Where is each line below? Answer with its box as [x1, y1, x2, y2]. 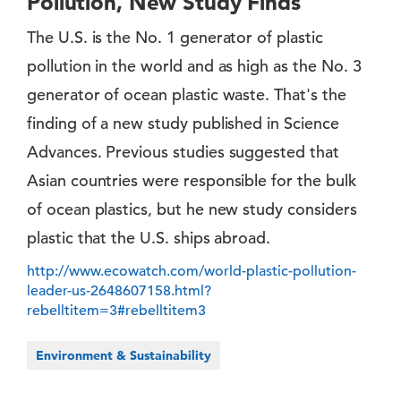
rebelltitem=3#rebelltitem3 [27, 302, 206, 320]
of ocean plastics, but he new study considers [27, 199, 357, 219]
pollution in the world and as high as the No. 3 [27, 55, 362, 76]
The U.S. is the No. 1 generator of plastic [27, 27, 323, 47]
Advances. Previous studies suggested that [27, 141, 339, 162]
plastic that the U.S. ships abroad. [27, 227, 271, 248]
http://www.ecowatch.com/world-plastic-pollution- [27, 262, 356, 280]
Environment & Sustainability [36, 347, 211, 363]
